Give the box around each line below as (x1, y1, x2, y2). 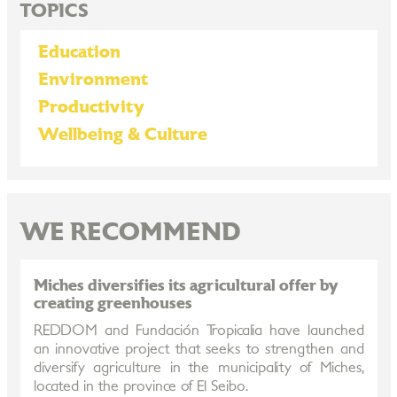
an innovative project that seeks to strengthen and (33, 342, 364, 356)
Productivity (37, 98, 144, 116)
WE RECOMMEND (19, 221, 240, 245)
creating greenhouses (33, 295, 192, 312)
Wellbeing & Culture (37, 126, 207, 144)
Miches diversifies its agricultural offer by (33, 277, 338, 294)
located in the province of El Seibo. (33, 379, 248, 393)
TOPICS (19, 2, 89, 20)
